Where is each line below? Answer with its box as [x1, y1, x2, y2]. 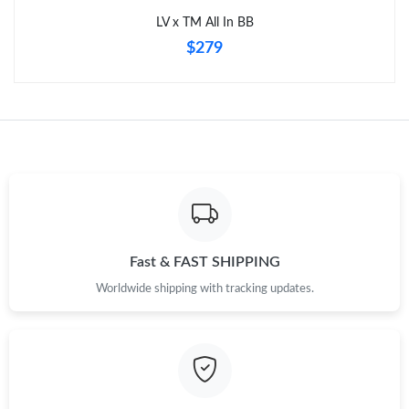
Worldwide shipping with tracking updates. [95, 282, 314, 294]
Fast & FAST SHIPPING [129, 254, 280, 269]
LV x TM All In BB [155, 16, 254, 29]
